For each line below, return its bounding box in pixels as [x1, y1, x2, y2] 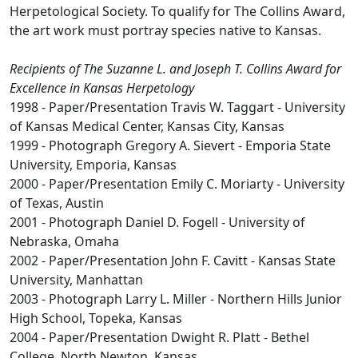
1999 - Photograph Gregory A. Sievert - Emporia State [10, 137, 331, 154]
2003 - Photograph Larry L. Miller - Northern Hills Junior [10, 290, 342, 308]
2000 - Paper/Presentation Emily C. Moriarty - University [10, 175, 344, 193]
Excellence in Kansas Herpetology [10, 79, 194, 97]
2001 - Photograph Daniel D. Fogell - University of [10, 213, 305, 231]
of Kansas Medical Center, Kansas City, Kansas [10, 117, 284, 135]
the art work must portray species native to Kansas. [10, 22, 321, 39]
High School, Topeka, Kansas [10, 309, 182, 327]
